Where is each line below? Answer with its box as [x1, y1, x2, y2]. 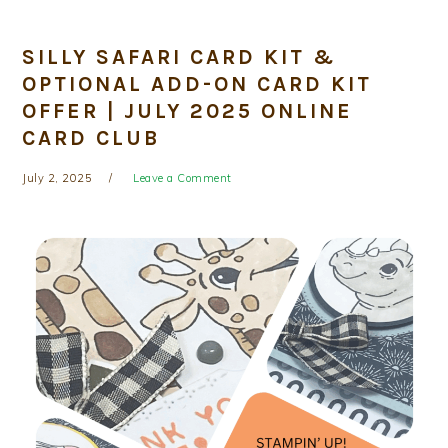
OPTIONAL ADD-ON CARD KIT [22, 72, 373, 96]
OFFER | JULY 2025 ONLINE [22, 99, 354, 123]
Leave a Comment [133, 171, 232, 185]
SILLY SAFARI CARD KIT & [22, 45, 338, 69]
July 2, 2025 [22, 171, 93, 185]
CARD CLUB [22, 126, 161, 150]
